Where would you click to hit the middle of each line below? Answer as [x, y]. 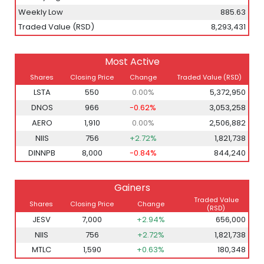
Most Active [132, 62]
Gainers [132, 188]
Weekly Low [41, 12]
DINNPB [42, 153]
